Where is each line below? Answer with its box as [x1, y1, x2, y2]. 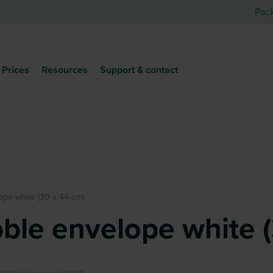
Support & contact [100, 63, 178, 76]
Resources [41, 63, 88, 76]
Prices [2, 63, 29, 76]
